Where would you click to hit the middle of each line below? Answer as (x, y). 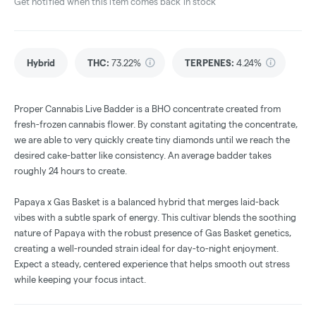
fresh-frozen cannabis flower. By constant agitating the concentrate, (156, 124)
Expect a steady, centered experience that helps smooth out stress (152, 264)
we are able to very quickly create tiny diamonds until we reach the (152, 140)
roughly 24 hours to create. (71, 171)
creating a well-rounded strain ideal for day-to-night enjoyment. (146, 249)
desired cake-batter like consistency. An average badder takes (143, 156)
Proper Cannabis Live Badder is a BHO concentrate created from (147, 109)
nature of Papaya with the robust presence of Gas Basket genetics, (153, 233)
